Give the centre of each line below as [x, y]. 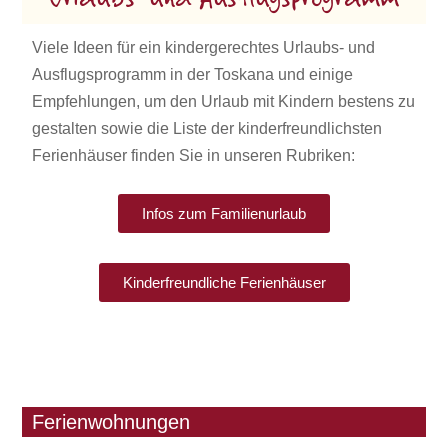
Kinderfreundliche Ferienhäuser [224, 282]
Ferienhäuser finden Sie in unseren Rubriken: [194, 155]
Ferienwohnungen [111, 421]
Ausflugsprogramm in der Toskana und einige [193, 74]
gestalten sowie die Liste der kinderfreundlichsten [207, 128]
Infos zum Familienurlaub [224, 213]
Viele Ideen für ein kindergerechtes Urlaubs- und [204, 47]
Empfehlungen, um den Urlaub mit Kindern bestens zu [224, 101]
